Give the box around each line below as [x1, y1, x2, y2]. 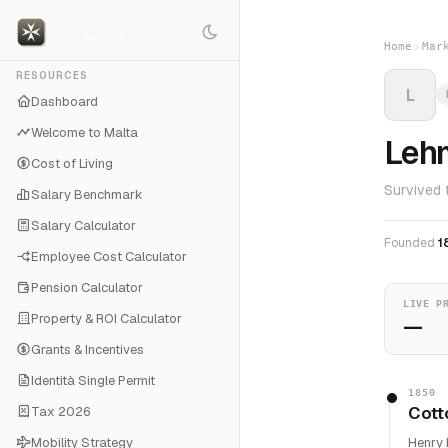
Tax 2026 [31, 403, 90, 420]
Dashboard [31, 93, 98, 110]
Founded [384, 235, 438, 251]
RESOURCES [16, 69, 88, 82]
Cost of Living [31, 155, 113, 172]
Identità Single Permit [31, 372, 155, 389]
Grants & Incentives [31, 341, 144, 358]
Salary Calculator [31, 217, 136, 234]
